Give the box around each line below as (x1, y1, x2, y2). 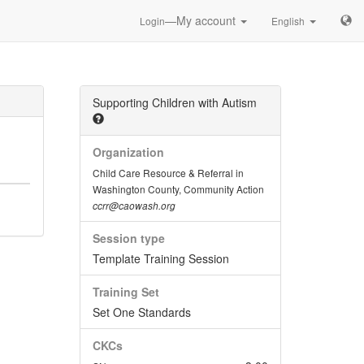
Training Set (92, 284, 159, 300)
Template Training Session (92, 250, 229, 266)
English (271, 14, 305, 28)
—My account (165, 12, 239, 28)
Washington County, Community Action (92, 182, 264, 196)
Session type (92, 230, 165, 246)
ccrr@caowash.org (92, 199, 175, 212)
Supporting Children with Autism (92, 94, 257, 110)
